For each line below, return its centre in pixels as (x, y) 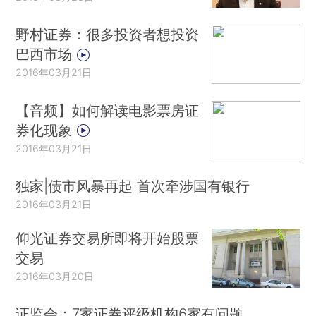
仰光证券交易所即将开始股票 (108, 238)
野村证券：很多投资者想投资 (108, 35)
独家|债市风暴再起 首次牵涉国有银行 (133, 186)
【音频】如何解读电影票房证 (108, 110)
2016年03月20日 (55, 276)
